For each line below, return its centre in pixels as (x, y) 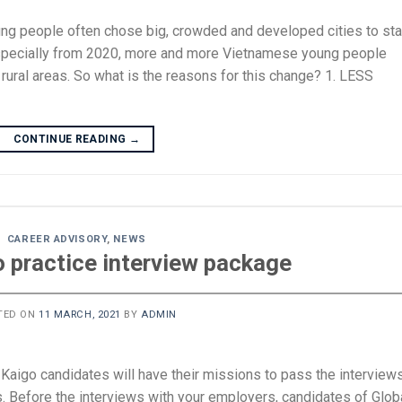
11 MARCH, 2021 (80, 315)
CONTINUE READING (71, 139)
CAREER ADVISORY (57, 239)
